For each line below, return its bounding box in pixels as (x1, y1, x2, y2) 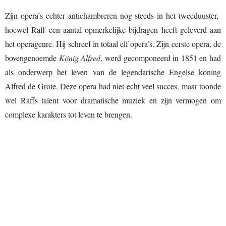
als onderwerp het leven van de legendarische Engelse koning (5, 67, 221, 77)
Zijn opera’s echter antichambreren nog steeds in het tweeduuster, (5, 10, 221, 21)
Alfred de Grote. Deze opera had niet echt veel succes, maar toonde (5, 81, 221, 91)
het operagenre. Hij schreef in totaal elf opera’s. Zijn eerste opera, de (5, 38, 221, 49)
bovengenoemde (5, 52, 59, 63)
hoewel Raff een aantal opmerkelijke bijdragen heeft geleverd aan (5, 24, 221, 35)
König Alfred (59, 52, 101, 63)
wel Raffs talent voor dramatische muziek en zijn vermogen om (5, 95, 221, 105)
